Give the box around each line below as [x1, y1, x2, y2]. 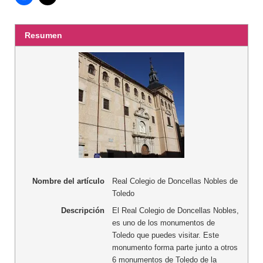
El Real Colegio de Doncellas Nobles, [112, 205, 239, 215]
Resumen [25, 31, 63, 41]
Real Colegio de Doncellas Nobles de [112, 177, 238, 186]
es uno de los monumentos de [112, 218, 215, 227]
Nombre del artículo [32, 177, 104, 186]
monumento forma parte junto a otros [112, 242, 238, 252]
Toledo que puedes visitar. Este [112, 230, 219, 240]
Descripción [60, 205, 104, 215]
